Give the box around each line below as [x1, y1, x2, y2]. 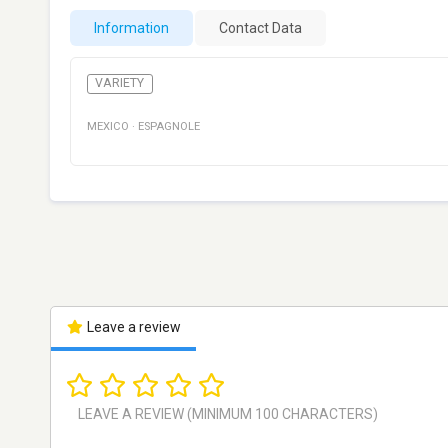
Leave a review [83, 319, 181, 336]
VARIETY [95, 76, 145, 91]
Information [94, 20, 169, 36]
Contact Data [219, 20, 302, 36]
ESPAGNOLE [138, 120, 200, 134]
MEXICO [87, 120, 129, 134]
